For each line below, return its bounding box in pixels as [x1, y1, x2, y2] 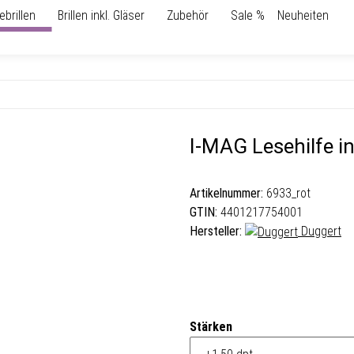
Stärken [190, 318, 235, 334]
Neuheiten [277, 8, 329, 23]
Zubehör [167, 8, 209, 23]
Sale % [231, 8, 265, 23]
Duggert [301, 224, 341, 239]
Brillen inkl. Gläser [58, 8, 145, 23]
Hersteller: [190, 224, 242, 239]
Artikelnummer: [190, 186, 266, 201]
